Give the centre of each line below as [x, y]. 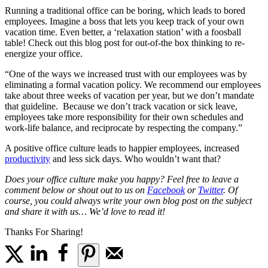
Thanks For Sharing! [44, 232]
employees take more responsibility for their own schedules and [124, 117]
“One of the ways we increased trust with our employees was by [126, 74]
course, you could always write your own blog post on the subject [128, 201]
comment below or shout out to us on [76, 190]
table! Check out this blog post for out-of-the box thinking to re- [125, 43]
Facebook [166, 190]
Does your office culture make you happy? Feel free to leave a [122, 179]
